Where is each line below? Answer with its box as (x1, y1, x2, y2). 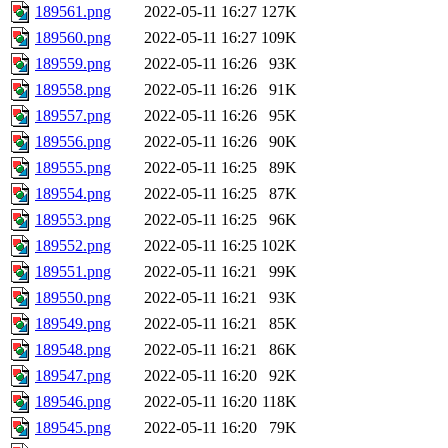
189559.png (35, 55, 111, 73)
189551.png (35, 263, 111, 281)
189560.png (35, 29, 111, 47)
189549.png (35, 315, 111, 333)
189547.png (35, 367, 111, 385)
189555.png (35, 159, 111, 177)
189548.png (35, 341, 111, 359)
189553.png (35, 211, 111, 229)
